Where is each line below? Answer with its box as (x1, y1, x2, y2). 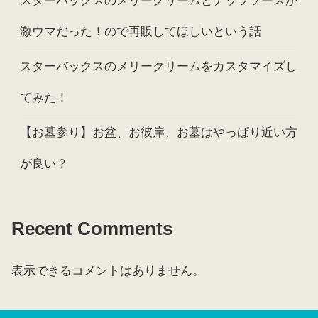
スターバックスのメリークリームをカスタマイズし (20, 60, 297, 74)
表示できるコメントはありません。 (11, 264, 204, 278)
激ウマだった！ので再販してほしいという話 (20, 25, 261, 39)
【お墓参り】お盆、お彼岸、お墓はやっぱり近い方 (20, 126, 297, 140)
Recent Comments (11, 219, 172, 239)
